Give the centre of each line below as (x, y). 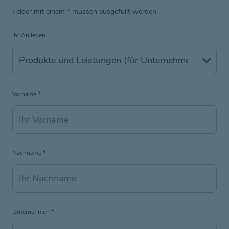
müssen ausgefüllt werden (113, 11)
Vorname (25, 94)
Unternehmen (32, 211)
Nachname (28, 153)
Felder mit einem (40, 11)
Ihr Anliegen (29, 35)
